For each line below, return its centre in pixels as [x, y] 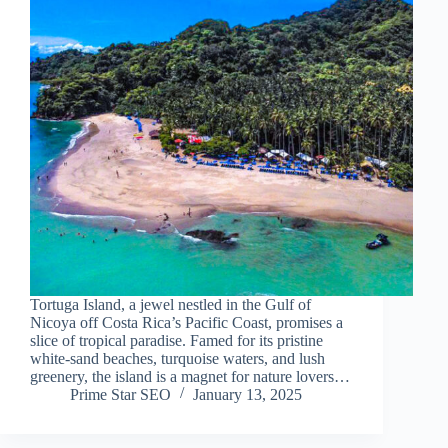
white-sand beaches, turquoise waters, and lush [177, 358]
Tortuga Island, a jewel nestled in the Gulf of [170, 304]
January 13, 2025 [247, 394]
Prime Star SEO [120, 394]
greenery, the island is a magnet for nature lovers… [190, 376]
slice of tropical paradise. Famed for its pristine [176, 340]
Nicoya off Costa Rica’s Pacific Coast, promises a [186, 322]
